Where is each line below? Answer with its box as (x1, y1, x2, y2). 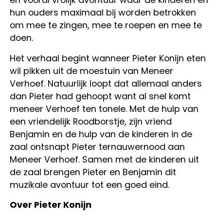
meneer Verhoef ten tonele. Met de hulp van (9, 102, 199, 115)
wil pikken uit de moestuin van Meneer (9, 64, 173, 77)
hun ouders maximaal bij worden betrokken (9, 6, 196, 18)
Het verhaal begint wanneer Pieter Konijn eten (9, 52, 206, 64)
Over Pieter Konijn (9, 199, 91, 211)
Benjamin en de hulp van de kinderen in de (9, 127, 192, 140)
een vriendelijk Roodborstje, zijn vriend (9, 115, 172, 127)
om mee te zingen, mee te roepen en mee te (9, 18, 202, 31)
